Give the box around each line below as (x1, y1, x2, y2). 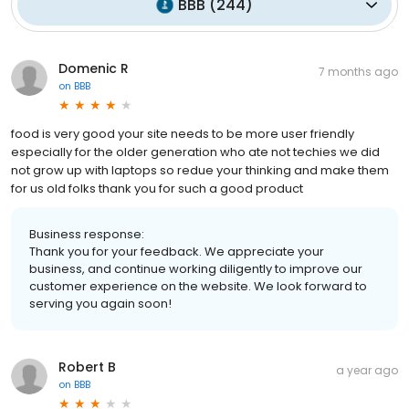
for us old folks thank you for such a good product (11, 179, 303, 197)
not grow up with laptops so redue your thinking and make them (11, 161, 389, 179)
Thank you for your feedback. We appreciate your (29, 242, 324, 260)
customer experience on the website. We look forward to (29, 277, 367, 295)
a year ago (336, 362, 398, 378)
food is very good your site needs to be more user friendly (11, 124, 354, 142)
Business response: (29, 225, 144, 243)
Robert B (58, 357, 116, 376)
